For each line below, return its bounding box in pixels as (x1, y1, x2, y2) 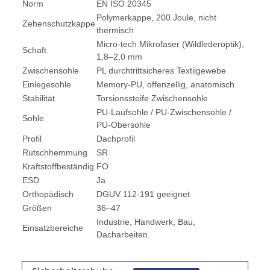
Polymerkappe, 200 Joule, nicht (96, 13, 216, 23)
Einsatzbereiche (22, 223, 83, 233)
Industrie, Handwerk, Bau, (96, 217, 195, 227)
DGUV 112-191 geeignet (96, 189, 190, 199)
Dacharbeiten (96, 230, 148, 240)
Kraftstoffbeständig (22, 162, 94, 172)
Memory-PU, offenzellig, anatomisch (96, 80, 234, 90)
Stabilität (22, 93, 55, 104)
